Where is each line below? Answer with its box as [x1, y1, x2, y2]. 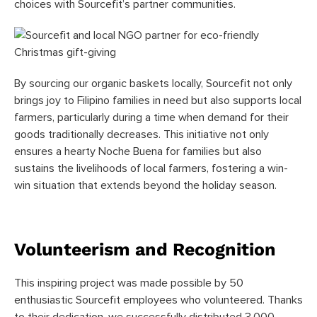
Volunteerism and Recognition [14, 238, 276, 260]
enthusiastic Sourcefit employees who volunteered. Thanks [14, 294, 303, 306]
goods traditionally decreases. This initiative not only [14, 128, 269, 140]
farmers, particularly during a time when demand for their [14, 111, 289, 123]
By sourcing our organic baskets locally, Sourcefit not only [14, 77, 292, 89]
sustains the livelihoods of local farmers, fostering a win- [14, 162, 288, 174]
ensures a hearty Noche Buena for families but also [14, 145, 262, 157]
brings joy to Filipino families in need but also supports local [14, 94, 301, 106]
